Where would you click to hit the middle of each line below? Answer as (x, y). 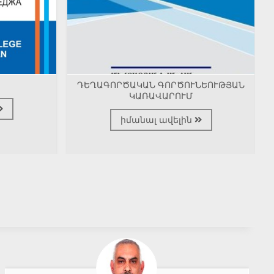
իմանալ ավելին (157, 120)
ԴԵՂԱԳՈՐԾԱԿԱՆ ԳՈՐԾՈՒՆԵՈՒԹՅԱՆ (161, 85)
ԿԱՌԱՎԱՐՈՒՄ (161, 96)
